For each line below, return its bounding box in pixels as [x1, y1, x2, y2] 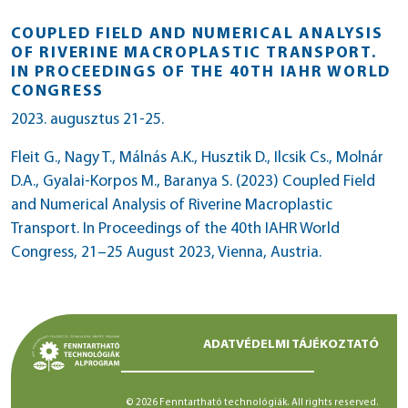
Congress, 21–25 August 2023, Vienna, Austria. [11, 245, 321, 260]
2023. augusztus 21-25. [11, 112, 164, 127]
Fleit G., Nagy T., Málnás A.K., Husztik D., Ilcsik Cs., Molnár [11, 150, 383, 166]
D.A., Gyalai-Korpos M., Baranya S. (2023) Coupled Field [11, 174, 375, 189]
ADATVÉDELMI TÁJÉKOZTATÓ [203, 338, 379, 352]
